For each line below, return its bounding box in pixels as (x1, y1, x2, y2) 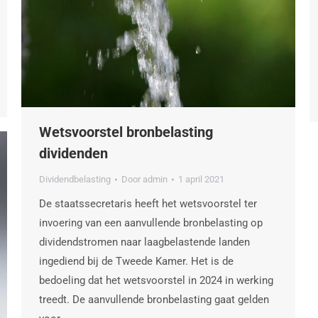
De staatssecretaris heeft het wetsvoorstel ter (39, 197, 257, 210)
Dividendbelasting (39, 174, 111, 185)
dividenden (39, 145, 108, 162)
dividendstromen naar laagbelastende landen (39, 236, 250, 248)
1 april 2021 (178, 174, 224, 185)
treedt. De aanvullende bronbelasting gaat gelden (39, 293, 269, 306)
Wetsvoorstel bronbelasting (39, 124, 213, 141)
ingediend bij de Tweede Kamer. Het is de (39, 255, 234, 268)
